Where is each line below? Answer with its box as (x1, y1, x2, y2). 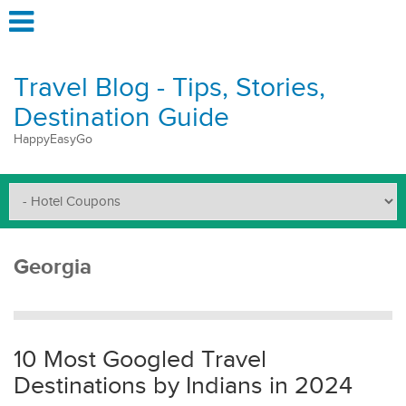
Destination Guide (14, 101, 229, 134)
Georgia (14, 254, 92, 280)
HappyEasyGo (14, 132, 92, 147)
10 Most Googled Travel (14, 345, 266, 374)
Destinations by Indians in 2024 (14, 372, 359, 401)
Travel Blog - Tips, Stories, (14, 72, 325, 104)
